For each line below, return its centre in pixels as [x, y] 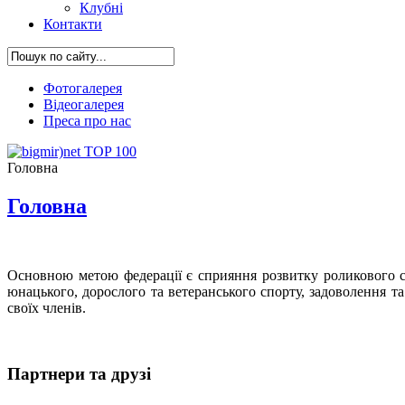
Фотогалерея [83, 88]
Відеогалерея [84, 104]
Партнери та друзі [79, 373]
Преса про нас [87, 121]
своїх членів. [47, 307]
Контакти [73, 24]
